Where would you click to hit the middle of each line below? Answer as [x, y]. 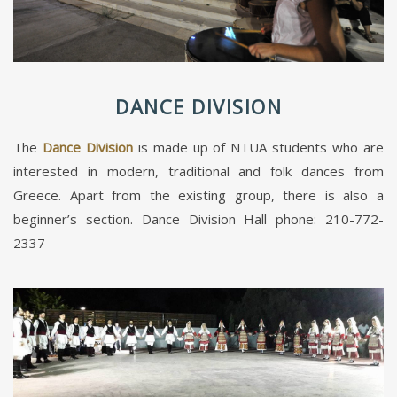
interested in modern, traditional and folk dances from [198, 171]
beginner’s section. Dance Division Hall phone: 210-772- [198, 218]
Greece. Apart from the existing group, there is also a [198, 195]
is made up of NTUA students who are [258, 147]
